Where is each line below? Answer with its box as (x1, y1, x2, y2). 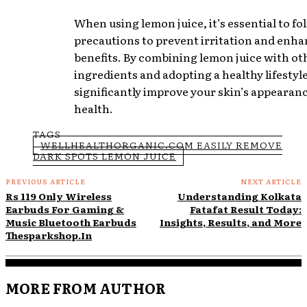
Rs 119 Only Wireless (5, 188, 112, 203)
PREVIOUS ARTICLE (5, 175, 86, 186)
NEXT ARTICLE (240, 175, 302, 186)
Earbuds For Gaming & (5, 201, 124, 216)
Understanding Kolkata (177, 188, 302, 203)
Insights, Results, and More (159, 214, 302, 229)
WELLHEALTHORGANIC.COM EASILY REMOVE (40, 137, 282, 151)
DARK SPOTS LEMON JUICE (33, 148, 176, 162)
